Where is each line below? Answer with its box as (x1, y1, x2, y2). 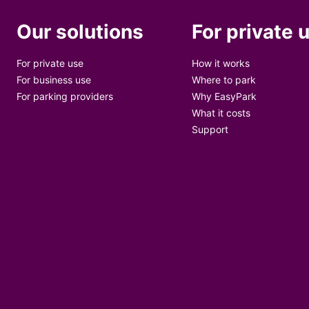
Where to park (192, 74, 257, 86)
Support (192, 123, 229, 135)
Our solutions (17, 20, 143, 43)
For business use (17, 74, 91, 86)
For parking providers (17, 90, 113, 102)
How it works (192, 57, 250, 69)
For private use (17, 57, 83, 69)
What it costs (192, 107, 251, 119)
